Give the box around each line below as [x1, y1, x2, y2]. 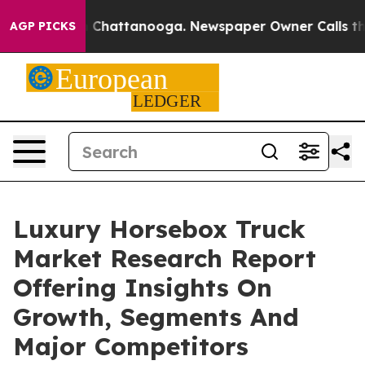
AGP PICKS [10, 19, 76, 33]
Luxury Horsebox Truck [13, 213, 306, 244]
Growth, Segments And [13, 301, 299, 332]
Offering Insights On [13, 272, 272, 303]
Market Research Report [13, 243, 316, 274]
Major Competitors [13, 331, 248, 362]
